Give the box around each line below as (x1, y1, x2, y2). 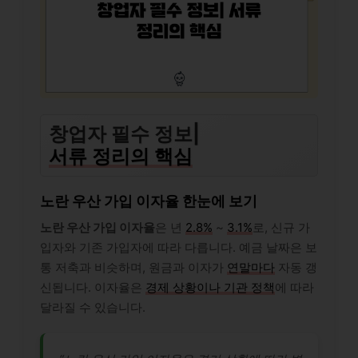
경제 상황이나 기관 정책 (145, 279, 275, 295)
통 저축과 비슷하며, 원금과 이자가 (40, 259, 227, 275)
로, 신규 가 (253, 219, 310, 235)
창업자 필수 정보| (49, 121, 200, 145)
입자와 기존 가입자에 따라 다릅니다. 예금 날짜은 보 (40, 239, 317, 255)
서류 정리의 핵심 (49, 144, 193, 168)
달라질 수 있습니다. (40, 299, 145, 315)
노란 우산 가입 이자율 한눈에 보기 (40, 192, 257, 209)
